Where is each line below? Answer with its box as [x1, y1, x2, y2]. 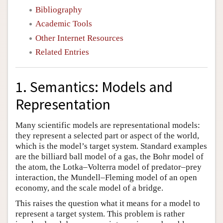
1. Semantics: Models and [15, 77, 173, 96]
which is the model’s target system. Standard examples [15, 141, 207, 151]
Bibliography [35, 5, 82, 14]
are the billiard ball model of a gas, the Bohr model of [15, 152, 204, 162]
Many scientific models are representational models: [15, 120, 200, 130]
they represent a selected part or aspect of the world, [15, 131, 199, 141]
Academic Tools [35, 19, 92, 29]
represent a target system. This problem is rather [15, 209, 185, 219]
